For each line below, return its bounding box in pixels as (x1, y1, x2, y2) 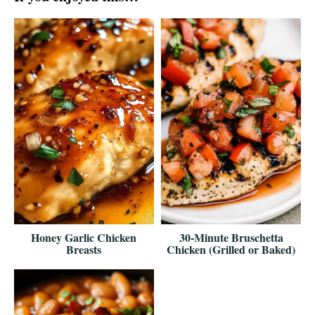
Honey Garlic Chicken (31, 229, 137, 246)
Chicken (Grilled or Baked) (167, 241, 296, 258)
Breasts (66, 241, 102, 258)
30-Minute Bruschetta (179, 229, 283, 246)
